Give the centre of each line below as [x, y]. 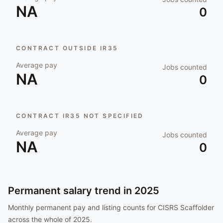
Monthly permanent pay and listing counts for [83, 207]
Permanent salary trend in [71, 191]
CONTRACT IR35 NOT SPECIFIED [80, 116]
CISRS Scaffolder [186, 207]
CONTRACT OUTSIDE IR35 [67, 48]
